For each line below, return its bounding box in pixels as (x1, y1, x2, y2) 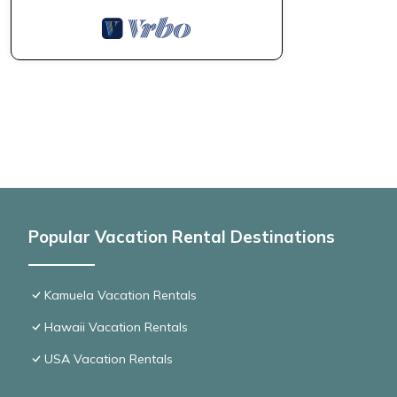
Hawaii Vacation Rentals (44, 319, 188, 336)
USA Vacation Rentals (44, 351, 173, 368)
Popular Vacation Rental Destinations (28, 226, 335, 248)
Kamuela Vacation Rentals (44, 287, 197, 304)
